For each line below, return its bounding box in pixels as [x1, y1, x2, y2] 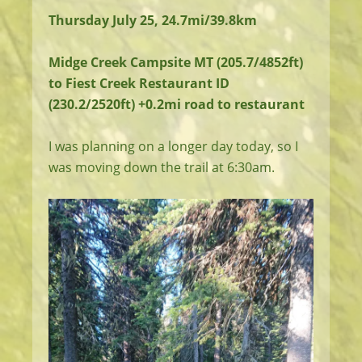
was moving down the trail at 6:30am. [48, 158, 275, 176]
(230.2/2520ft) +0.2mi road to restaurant [48, 95, 305, 113]
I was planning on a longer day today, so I [48, 137, 298, 155]
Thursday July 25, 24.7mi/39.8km [48, 11, 257, 29]
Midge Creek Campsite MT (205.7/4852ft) [48, 53, 303, 71]
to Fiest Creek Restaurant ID [48, 74, 229, 92]
